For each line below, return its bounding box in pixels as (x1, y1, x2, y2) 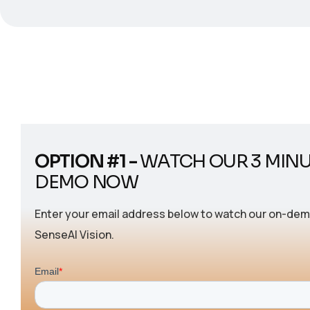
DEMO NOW (35, 170, 138, 194)
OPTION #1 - (35, 149, 140, 173)
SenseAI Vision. (35, 226, 114, 242)
